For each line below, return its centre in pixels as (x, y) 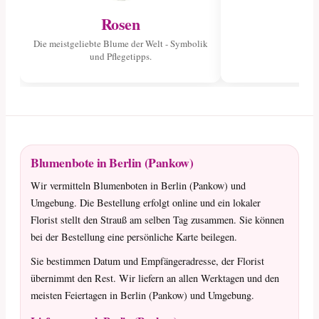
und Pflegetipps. (120, 57)
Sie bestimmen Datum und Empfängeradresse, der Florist (147, 261)
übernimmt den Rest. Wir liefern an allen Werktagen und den (155, 278)
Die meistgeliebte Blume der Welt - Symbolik (120, 44)
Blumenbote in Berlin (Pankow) (112, 162)
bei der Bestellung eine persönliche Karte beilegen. (134, 236)
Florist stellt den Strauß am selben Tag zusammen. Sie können (157, 219)
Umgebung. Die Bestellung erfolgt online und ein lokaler (146, 202)
